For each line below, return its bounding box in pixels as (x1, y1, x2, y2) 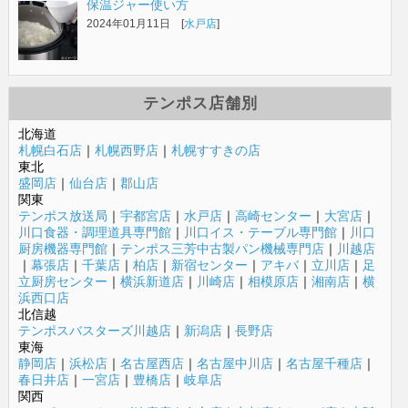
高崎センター (234, 208, 311, 223)
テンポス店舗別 (142, 94, 258, 112)
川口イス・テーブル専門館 (183, 224, 337, 240)
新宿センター (170, 257, 248, 272)
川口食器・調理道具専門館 (17, 224, 171, 240)
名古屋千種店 (285, 355, 362, 371)
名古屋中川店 (196, 355, 273, 371)
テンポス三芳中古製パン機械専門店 (119, 240, 324, 256)
